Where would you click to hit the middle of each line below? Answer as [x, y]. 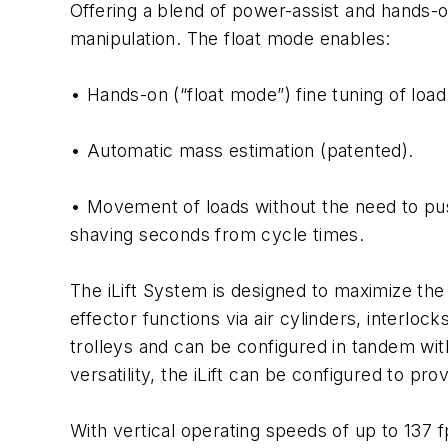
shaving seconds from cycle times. [217, 234]
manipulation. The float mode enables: [230, 38]
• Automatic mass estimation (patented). [242, 150]
